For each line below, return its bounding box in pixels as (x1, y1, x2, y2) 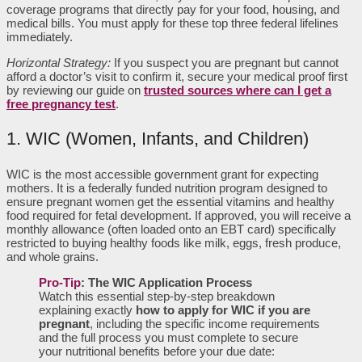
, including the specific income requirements (90, 317, 320, 331)
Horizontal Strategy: (6, 56, 111, 70)
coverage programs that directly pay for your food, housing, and (6, 2, 339, 17)
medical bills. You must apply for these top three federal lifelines (6, 16, 339, 31)
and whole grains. (6, 250, 99, 264)
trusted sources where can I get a (144, 83, 331, 98)
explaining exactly (39, 303, 136, 318)
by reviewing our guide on (6, 83, 144, 98)
